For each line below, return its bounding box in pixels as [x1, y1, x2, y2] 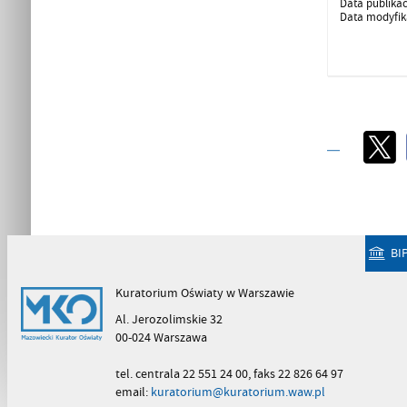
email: [114, 382, 151, 401]
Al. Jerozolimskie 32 [114, 310, 223, 328]
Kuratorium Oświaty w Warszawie [114, 284, 294, 303]
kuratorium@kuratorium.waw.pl [150, 382, 325, 401]
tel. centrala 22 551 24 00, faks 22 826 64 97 [114, 364, 343, 382]
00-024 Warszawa [114, 328, 207, 346]
